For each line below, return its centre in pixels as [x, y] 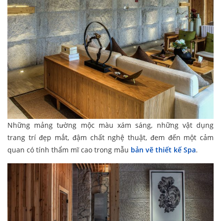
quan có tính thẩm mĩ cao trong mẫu [69, 149]
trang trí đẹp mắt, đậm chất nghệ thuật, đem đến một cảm [110, 137]
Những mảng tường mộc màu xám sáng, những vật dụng [110, 125]
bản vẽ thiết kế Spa [163, 149]
